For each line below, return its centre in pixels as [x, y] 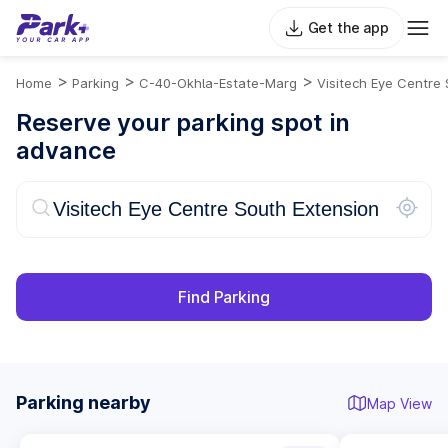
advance [66, 150]
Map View [399, 403]
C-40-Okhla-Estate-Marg [218, 83]
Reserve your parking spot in [183, 122]
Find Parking [224, 297]
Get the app [348, 27]
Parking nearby [83, 402]
